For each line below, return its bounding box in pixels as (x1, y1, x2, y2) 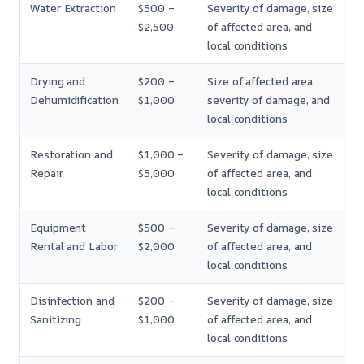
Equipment (30, 220, 87, 236)
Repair (30, 166, 63, 181)
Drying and (30, 74, 86, 89)
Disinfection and (30, 293, 115, 309)
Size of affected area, (207, 74, 316, 89)
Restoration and (30, 147, 113, 162)
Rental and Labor (30, 239, 118, 254)
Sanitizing (30, 312, 82, 327)
